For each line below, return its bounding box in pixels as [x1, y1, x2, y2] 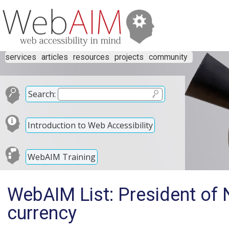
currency [7, 202, 77, 224]
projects [114, 52, 144, 62]
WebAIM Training [28, 151, 96, 163]
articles [41, 52, 68, 62]
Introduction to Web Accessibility [28, 119, 153, 131]
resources [73, 52, 109, 62]
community [149, 52, 188, 62]
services [5, 52, 36, 62]
